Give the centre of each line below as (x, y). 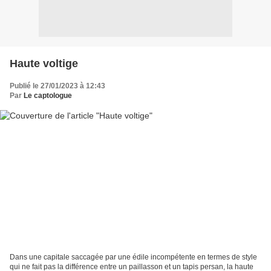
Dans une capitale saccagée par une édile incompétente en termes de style (133, 257)
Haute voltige (44, 63)
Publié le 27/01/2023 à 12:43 (57, 86)
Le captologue (48, 95)
